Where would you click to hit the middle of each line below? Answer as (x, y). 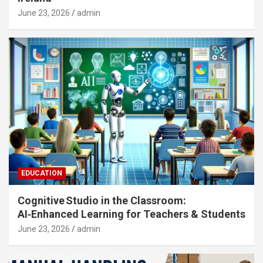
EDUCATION (42, 173)
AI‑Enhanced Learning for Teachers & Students (131, 214)
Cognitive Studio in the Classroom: (102, 200)
